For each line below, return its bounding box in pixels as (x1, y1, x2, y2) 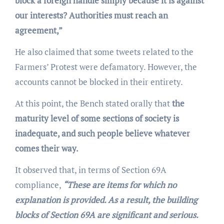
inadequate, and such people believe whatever (14, 127, 190, 139)
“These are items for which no (62, 179, 176, 191)
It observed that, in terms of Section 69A (14, 164, 166, 176)
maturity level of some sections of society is (14, 112, 179, 124)
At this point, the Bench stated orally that (14, 97, 170, 109)
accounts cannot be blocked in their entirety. (14, 76, 183, 88)
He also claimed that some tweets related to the (14, 46, 193, 58)
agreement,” (14, 24, 64, 36)
